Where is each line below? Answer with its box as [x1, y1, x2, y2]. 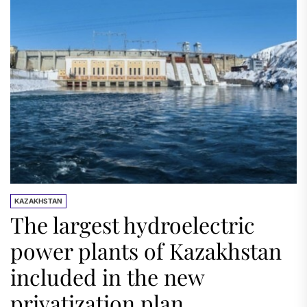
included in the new [10, 262, 205, 291]
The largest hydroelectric [10, 210, 255, 239]
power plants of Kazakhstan [10, 236, 282, 265]
